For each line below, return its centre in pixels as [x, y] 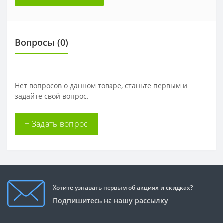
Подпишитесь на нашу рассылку [111, 200]
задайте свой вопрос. [52, 96]
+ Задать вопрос [56, 124]
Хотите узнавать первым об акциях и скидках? [123, 187]
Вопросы [35, 42]
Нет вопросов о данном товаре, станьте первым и [101, 85]
